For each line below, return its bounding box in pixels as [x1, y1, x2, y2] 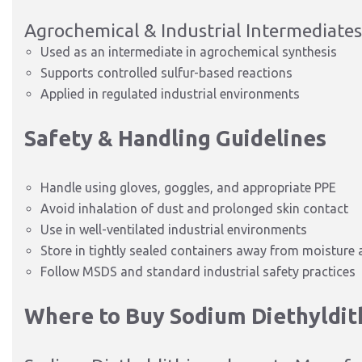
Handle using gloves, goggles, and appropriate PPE [40, 180, 336, 195]
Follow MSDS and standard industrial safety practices [40, 264, 356, 279]
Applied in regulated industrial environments [40, 86, 300, 101]
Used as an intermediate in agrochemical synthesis [40, 44, 337, 59]
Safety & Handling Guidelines [24, 126, 326, 150]
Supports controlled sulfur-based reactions [40, 65, 293, 80]
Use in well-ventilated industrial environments [40, 222, 307, 237]
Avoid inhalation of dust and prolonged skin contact [40, 201, 348, 216]
